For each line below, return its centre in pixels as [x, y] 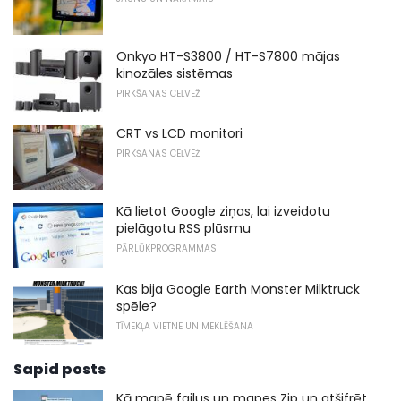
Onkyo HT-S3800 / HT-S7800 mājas [228, 56]
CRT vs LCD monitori [179, 134]
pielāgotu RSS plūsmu [183, 228]
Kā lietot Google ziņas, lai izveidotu [223, 211]
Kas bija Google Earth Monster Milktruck [238, 289]
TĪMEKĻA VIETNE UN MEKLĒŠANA [185, 326]
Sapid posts [60, 370]
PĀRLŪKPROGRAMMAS [166, 248]
